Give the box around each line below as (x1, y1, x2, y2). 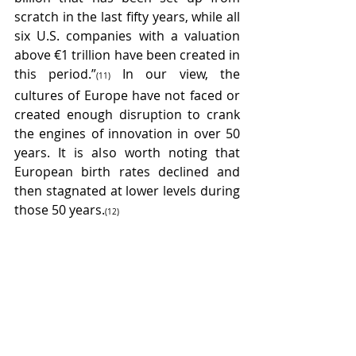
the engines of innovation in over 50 (14, 125, 240, 143)
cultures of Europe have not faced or (14, 87, 240, 105)
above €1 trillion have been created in (14, 46, 240, 64)
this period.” (14, 65, 97, 83)
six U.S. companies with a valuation (14, 27, 240, 45)
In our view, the (122, 65, 241, 83)
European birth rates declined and (14, 163, 240, 181)
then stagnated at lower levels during (14, 182, 240, 200)
